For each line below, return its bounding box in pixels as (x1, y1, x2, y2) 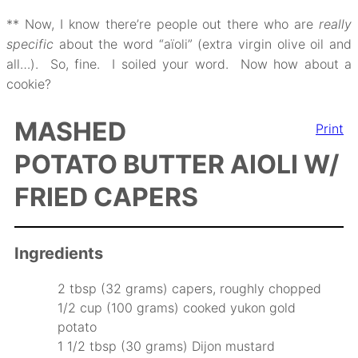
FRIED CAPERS (14, 181, 198, 213)
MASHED (14, 115, 126, 147)
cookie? (6, 75, 51, 92)
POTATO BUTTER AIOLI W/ (14, 148, 339, 180)
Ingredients (14, 243, 103, 263)
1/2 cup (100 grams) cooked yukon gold (58, 299, 296, 316)
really (319, 15, 352, 32)
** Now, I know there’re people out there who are (6, 15, 319, 32)
